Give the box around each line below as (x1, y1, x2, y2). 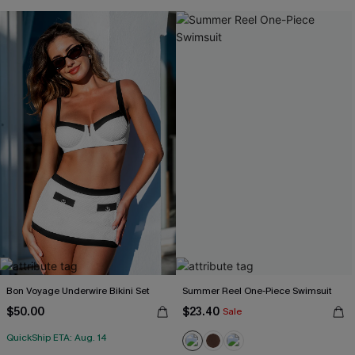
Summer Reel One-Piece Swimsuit (182, 284, 332, 297)
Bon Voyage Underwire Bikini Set (6, 284, 150, 297)
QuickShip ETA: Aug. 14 (6, 331, 107, 344)
